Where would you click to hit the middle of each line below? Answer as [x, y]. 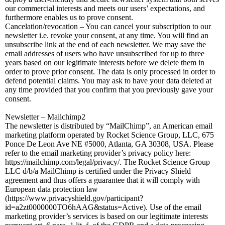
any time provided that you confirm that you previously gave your [109, 90]
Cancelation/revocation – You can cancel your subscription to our [108, 26]
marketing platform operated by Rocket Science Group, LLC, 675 [109, 135]
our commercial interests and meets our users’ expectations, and [105, 8]
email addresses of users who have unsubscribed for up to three [105, 53]
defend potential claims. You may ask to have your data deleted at [108, 81]
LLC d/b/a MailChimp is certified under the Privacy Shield [98, 171]
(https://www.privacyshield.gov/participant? [74, 198]
